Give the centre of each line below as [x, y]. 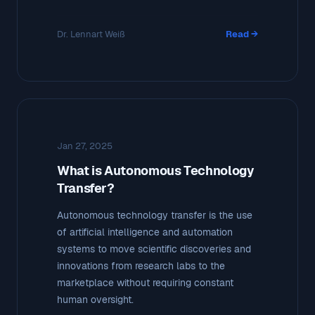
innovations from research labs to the [141, 265]
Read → [242, 34]
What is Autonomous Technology [156, 170]
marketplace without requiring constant [145, 282]
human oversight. [95, 299]
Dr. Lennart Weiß [91, 34]
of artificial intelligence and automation [145, 232]
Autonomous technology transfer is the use [155, 215]
